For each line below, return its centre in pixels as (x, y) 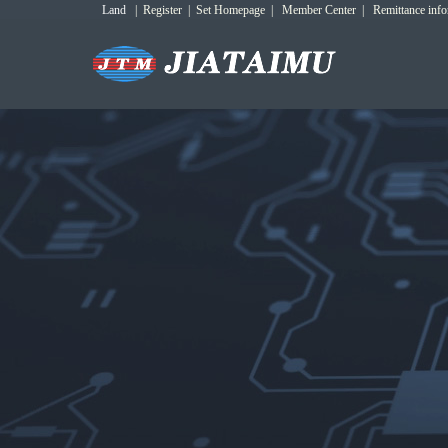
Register (162, 10)
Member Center (319, 10)
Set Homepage (230, 10)
